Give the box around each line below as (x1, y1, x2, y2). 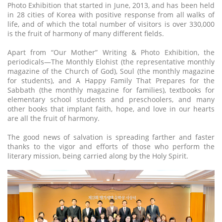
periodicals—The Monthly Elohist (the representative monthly (7, 57, 215, 67)
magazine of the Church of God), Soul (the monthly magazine (7, 66, 215, 76)
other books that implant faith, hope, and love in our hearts (7, 104, 215, 114)
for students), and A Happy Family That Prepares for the (7, 76, 215, 86)
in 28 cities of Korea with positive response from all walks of (7, 10, 215, 20)
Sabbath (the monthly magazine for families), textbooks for (7, 85, 215, 95)
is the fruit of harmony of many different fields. (7, 29, 164, 39)
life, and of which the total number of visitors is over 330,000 (7, 19, 215, 29)
